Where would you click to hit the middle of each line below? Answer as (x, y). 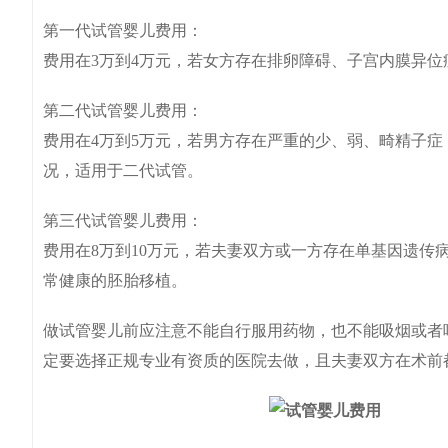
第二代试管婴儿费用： (123, 110)
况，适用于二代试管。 (123, 170)
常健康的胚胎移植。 (115, 280)
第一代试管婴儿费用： (123, 30)
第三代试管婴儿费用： (123, 220)
